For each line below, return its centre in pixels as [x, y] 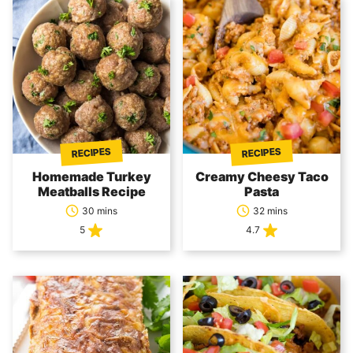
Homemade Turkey [91, 176]
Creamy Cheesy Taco [262, 176]
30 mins [100, 210]
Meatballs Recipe [91, 191]
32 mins [270, 210]
